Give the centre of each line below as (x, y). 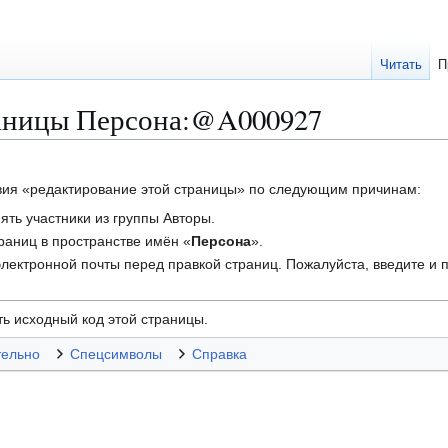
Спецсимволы (116, 354)
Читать (401, 65)
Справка (219, 354)
